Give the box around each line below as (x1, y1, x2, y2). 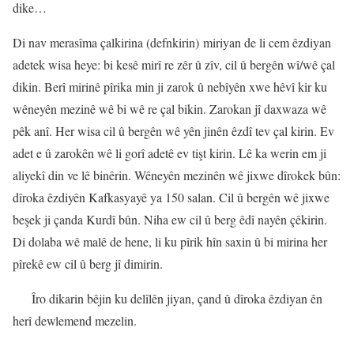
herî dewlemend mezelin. (13, 311, 137, 329)
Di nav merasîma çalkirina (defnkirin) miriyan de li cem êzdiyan (13, 33, 331, 51)
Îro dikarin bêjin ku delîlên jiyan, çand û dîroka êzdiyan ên (32, 289, 322, 307)
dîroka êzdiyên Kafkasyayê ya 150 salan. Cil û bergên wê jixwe (13, 188, 330, 205)
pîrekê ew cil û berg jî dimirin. (13, 254, 163, 272)
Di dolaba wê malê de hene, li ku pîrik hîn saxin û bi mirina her (13, 232, 327, 250)
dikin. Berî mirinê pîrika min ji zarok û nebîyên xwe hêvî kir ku (13, 77, 327, 95)
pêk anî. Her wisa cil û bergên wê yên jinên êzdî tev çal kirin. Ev (13, 122, 334, 139)
